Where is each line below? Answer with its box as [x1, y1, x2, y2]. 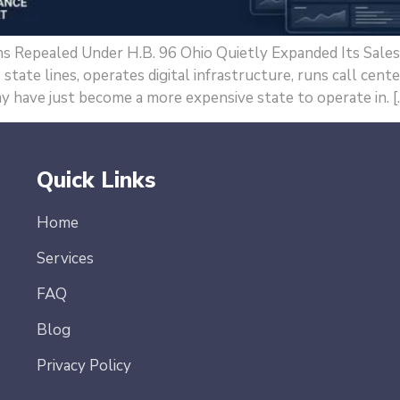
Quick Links [37, 164, 157, 196]
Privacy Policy [37, 354, 132, 376]
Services [37, 247, 95, 269]
